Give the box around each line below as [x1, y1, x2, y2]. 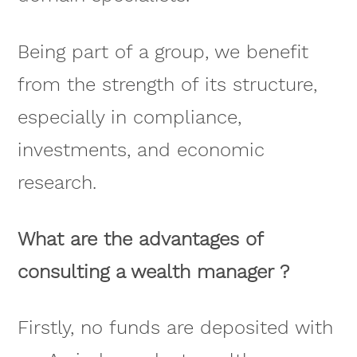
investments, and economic [17, 139, 265, 162]
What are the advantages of [17, 227, 263, 250]
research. [17, 171, 96, 194]
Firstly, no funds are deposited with [17, 316, 333, 339]
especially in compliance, [17, 106, 241, 129]
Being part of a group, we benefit [17, 41, 308, 64]
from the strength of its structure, [17, 73, 317, 96]
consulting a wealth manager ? [17, 260, 289, 283]
